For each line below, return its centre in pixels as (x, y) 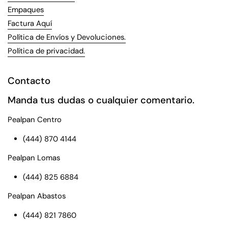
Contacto (29, 81)
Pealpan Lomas (34, 158)
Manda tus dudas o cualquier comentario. (101, 100)
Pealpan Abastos (37, 196)
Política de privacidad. (46, 51)
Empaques (26, 10)
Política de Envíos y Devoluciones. (67, 37)
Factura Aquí (30, 23)
